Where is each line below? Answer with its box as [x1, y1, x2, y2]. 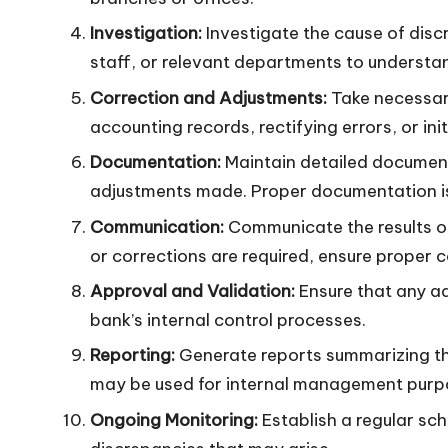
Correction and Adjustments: [90, 86, 327, 109]
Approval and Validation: [90, 279, 295, 302]
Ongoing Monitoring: [90, 408, 258, 431]
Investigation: [90, 22, 202, 45]
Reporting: [90, 344, 175, 367]
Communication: [90, 215, 224, 238]
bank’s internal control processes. [90, 308, 366, 331]
